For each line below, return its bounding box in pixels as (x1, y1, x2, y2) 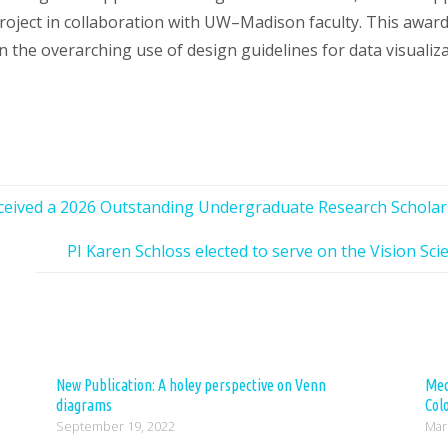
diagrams (55, 396, 112, 415)
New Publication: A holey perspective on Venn (55, 376, 326, 395)
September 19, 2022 (55, 417, 175, 436)
